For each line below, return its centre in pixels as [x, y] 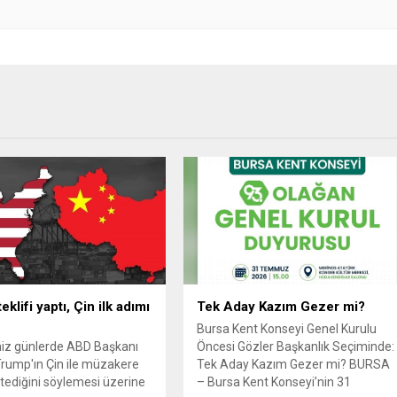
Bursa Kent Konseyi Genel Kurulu [287, 329]
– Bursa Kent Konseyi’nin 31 [274, 382]
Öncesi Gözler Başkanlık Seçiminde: [296, 347]
